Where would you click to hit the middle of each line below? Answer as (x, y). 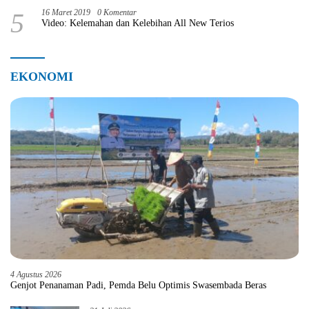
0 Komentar (117, 12)
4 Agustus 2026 (36, 274)
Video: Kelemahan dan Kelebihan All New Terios (138, 23)
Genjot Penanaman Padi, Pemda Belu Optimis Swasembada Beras (138, 285)
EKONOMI (42, 76)
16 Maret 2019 (66, 12)
